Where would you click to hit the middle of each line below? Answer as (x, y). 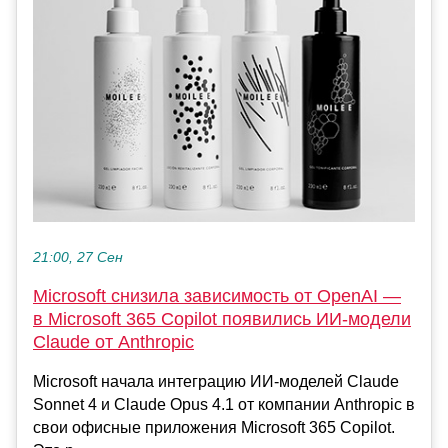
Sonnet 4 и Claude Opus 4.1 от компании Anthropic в (224, 404)
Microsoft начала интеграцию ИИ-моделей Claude (216, 381)
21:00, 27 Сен (78, 257)
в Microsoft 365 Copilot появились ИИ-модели (222, 318)
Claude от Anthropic (113, 341)
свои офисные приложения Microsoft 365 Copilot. (214, 427)
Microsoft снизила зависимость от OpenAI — (217, 295)
